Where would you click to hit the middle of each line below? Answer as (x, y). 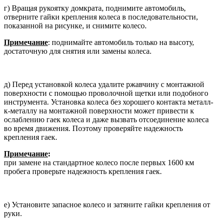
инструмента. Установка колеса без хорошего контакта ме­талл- (109, 102)
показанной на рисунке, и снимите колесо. (75, 25)
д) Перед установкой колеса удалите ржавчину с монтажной (104, 84)
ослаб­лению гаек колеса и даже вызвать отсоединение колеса (106, 119)
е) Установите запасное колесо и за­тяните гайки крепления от (107, 204)
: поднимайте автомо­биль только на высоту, (121, 42)
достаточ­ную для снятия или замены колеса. (78, 51)
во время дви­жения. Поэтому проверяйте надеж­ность (93, 128)
